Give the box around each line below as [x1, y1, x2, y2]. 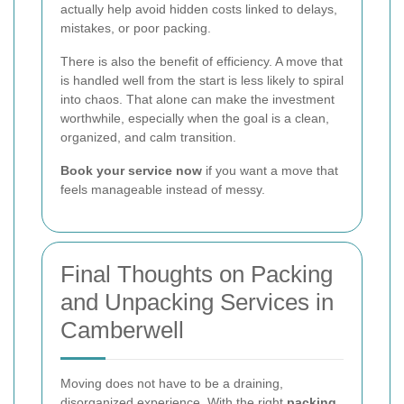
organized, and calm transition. [60, 130, 236, 145]
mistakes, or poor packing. [60, 21, 211, 36]
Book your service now [60, 163, 202, 179]
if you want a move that [202, 163, 338, 179]
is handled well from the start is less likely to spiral [60, 73, 344, 88]
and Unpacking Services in [60, 289, 334, 317]
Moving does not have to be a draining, [60, 376, 283, 391]
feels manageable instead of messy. [60, 182, 265, 197]
